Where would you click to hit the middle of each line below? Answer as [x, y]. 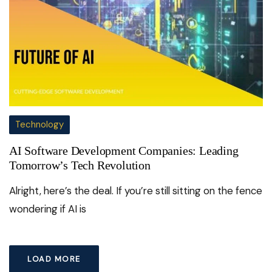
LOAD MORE [54, 259]
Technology [39, 124]
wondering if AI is [48, 209]
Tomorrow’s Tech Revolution [80, 165]
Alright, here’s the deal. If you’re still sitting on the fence [136, 190]
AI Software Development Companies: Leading [124, 150]
